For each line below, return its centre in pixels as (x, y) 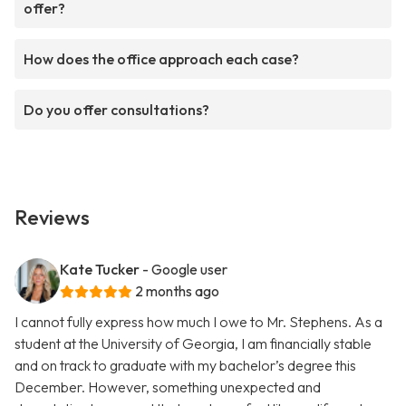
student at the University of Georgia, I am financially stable (193, 344)
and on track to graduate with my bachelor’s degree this (185, 366)
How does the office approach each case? (161, 59)
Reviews (52, 218)
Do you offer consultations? (116, 110)
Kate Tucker (100, 270)
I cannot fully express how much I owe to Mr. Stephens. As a (198, 322)
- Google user (185, 270)
